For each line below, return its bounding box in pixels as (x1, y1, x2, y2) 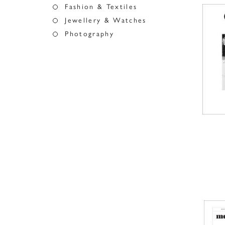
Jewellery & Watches (65, 16, 147, 25)
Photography (65, 30, 114, 38)
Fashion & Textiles (65, 3, 138, 11)
